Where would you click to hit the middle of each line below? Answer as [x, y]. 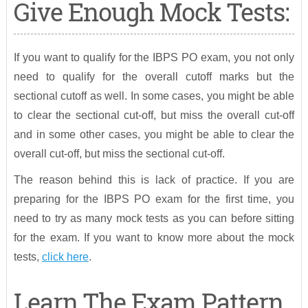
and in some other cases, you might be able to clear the [154, 135]
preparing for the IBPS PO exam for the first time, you [154, 199]
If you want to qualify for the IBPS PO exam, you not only [154, 58]
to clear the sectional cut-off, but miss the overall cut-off [154, 115]
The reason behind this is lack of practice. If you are [154, 180]
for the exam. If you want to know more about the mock [154, 238]
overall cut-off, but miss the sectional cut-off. [119, 154]
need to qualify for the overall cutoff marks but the [154, 77]
